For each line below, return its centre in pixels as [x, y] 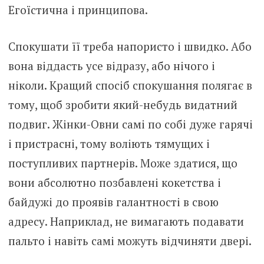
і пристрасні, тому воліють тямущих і [109, 143]
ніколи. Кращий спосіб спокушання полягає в [130, 85]
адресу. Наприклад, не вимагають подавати [126, 221]
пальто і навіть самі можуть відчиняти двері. [130, 240]
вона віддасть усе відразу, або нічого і [111, 65]
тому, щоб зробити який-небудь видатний [123, 104]
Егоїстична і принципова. [78, 10]
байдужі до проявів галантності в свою [113, 202]
